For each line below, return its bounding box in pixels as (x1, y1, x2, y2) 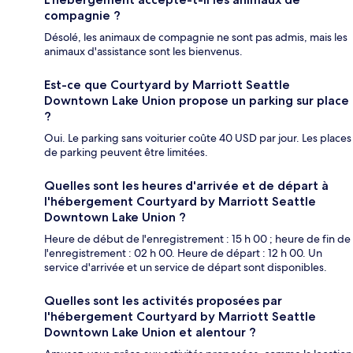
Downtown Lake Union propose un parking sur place (44, 93, 349, 109)
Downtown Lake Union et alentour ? (44, 325, 256, 340)
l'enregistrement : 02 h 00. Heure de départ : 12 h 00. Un (44, 246, 322, 261)
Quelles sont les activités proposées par (44, 293, 282, 309)
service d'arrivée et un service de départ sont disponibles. (44, 260, 327, 275)
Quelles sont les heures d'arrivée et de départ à (44, 178, 329, 194)
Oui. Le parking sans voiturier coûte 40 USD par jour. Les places (44, 131, 351, 146)
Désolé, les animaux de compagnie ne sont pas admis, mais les (44, 30, 347, 45)
